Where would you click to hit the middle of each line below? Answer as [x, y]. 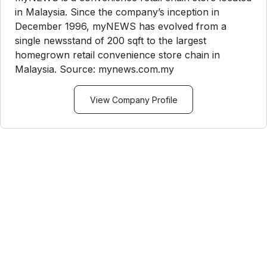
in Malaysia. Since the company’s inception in [117, 12]
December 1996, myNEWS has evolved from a [121, 26]
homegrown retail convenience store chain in [117, 55]
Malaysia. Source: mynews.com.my [94, 69]
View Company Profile [133, 100]
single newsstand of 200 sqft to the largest [111, 41]
